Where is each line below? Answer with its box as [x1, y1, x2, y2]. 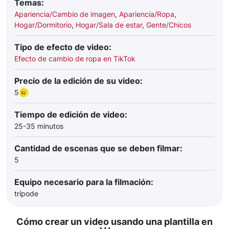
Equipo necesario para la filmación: [14, 177, 153, 187]
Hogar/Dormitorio [14, 20, 72, 29]
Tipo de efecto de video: [14, 42, 111, 52]
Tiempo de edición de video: [14, 109, 127, 120]
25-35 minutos [14, 122, 63, 130]
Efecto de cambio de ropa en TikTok [14, 54, 135, 63]
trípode [14, 189, 38, 198]
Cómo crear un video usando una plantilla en [16, 216, 213, 227]
